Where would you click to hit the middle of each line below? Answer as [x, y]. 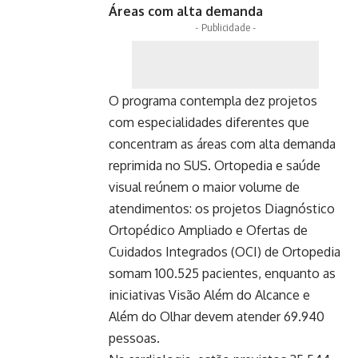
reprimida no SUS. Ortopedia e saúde [215, 165]
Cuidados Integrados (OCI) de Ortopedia [225, 252]
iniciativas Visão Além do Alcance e [209, 295]
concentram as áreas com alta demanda [222, 144]
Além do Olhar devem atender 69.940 [217, 316]
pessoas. [134, 338]
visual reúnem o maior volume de [204, 187]
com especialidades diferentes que [209, 122]
